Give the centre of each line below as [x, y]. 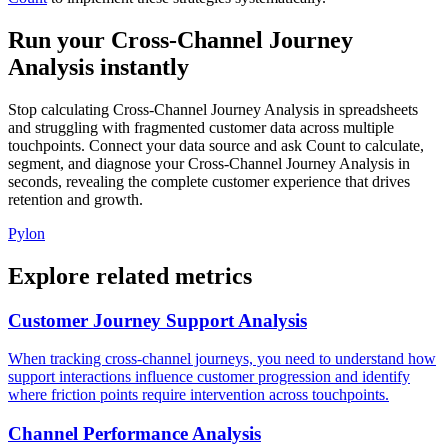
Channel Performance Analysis [134, 434]
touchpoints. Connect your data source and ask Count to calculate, [216, 145]
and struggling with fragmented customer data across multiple [201, 127]
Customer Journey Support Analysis [157, 320]
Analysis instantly [98, 66]
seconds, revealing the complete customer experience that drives [209, 181]
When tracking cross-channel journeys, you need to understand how [222, 359]
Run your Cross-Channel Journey [180, 39]
